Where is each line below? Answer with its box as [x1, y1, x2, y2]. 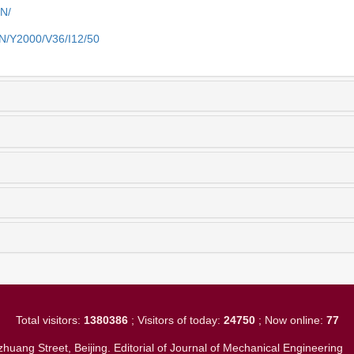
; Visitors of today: [127, 314, 224, 327]
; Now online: [254, 314, 326, 327]
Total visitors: [15, 314, 84, 327]
